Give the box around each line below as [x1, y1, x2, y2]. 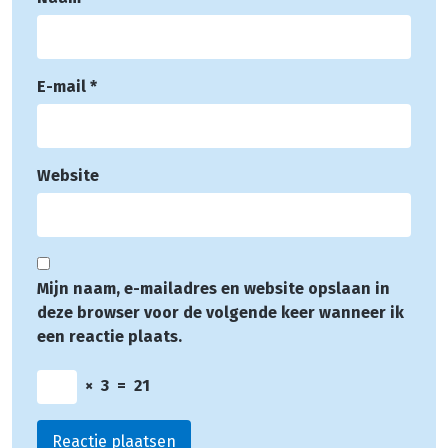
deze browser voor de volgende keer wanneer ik [37, 302, 404, 322]
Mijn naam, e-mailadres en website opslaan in [37, 278, 390, 298]
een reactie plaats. [37, 326, 182, 346]
